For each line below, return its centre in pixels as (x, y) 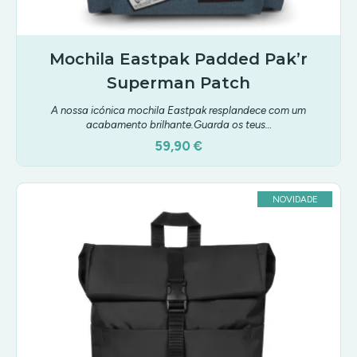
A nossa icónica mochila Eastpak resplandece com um (178, 110)
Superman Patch (178, 83)
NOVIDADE (295, 199)
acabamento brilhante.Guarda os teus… (178, 124)
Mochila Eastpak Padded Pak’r (178, 59)
